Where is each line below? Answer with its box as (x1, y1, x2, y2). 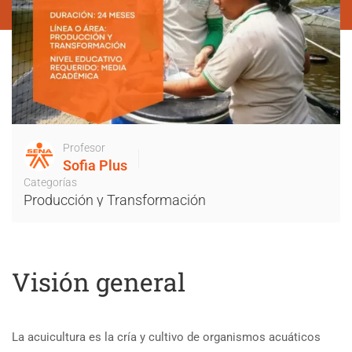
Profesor (63, 141, 105, 154)
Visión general (12, 264, 185, 299)
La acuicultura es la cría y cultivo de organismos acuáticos (12, 329, 321, 344)
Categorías (24, 175, 77, 189)
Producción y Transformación (24, 191, 206, 208)
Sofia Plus (63, 156, 127, 174)
